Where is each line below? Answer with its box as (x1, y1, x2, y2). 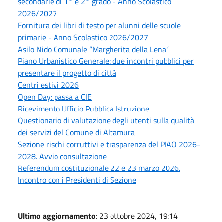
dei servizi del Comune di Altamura (18, 126, 135, 138)
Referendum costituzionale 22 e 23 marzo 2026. (18, 162, 180, 174)
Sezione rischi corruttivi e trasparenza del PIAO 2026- (18, 138, 200, 150)
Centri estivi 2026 (18, 78, 79, 91)
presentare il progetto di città (18, 66, 116, 79)
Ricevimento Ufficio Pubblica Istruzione (18, 102, 149, 114)
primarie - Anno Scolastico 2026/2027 (18, 31, 148, 43)
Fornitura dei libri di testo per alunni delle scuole (18, 19, 181, 31)
